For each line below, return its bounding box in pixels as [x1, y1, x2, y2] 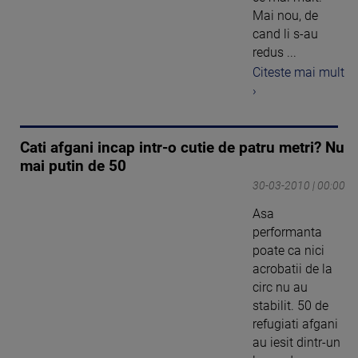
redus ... [253, 45, 296, 61]
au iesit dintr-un [253, 334, 340, 350]
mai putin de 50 [20, 157, 126, 175]
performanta [253, 224, 322, 240]
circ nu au [253, 279, 308, 295]
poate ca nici [253, 242, 324, 258]
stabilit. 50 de [253, 297, 328, 313]
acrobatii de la [253, 261, 332, 276]
